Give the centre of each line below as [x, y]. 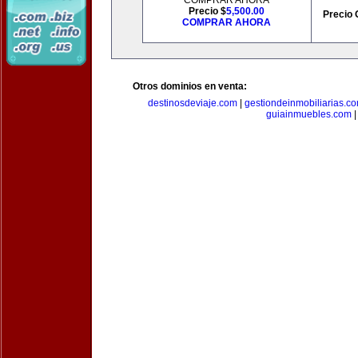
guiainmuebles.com [308, 114]
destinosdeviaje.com [192, 103]
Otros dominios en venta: [190, 86]
